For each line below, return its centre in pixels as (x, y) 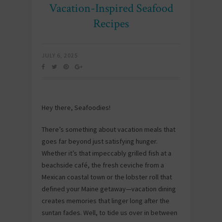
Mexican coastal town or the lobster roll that (107, 177)
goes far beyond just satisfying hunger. (100, 141)
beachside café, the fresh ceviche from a (103, 165)
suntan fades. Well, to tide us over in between (110, 213)
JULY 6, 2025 (60, 55)
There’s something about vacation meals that (109, 129)
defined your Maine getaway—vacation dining (109, 189)
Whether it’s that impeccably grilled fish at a (107, 153)
